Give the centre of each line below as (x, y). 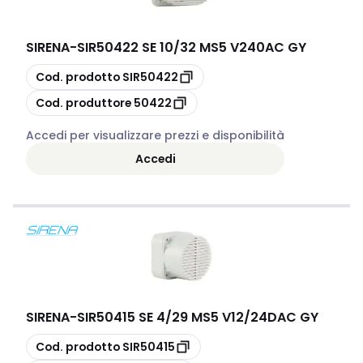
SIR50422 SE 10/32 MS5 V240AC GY (192, 47)
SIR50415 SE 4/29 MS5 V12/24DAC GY (198, 317)
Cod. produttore (83, 102)
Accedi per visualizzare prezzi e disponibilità (155, 135)
